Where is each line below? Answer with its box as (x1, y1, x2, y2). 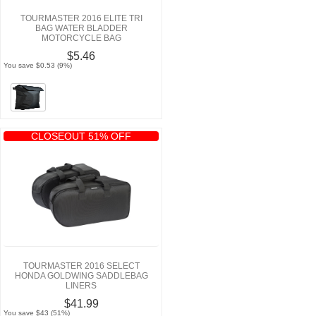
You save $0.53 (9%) (4, 61, 73, 69)
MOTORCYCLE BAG (41, 32, 121, 43)
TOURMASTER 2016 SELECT (23, 260, 140, 271)
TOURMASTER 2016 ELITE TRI (20, 13, 142, 23)
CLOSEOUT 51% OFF (31, 130, 131, 142)
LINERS (66, 280, 97, 291)
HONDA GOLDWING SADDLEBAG (14, 270, 148, 281)
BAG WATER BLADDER (35, 23, 128, 33)
